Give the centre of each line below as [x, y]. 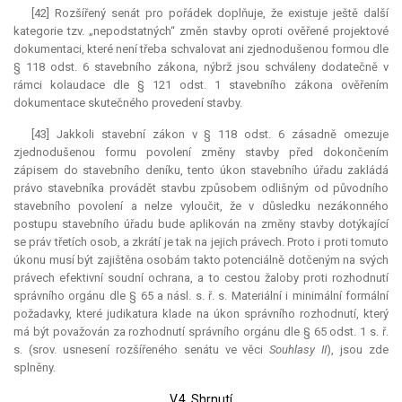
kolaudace [78, 85]
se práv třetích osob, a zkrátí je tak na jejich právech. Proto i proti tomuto [201, 242]
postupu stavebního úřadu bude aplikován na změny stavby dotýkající [201, 224]
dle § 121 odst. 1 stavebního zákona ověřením [247, 85]
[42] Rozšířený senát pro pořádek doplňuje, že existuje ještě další [210, 13]
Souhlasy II [298, 350]
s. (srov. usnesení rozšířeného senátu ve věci [142, 350]
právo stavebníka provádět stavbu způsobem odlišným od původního [201, 188]
